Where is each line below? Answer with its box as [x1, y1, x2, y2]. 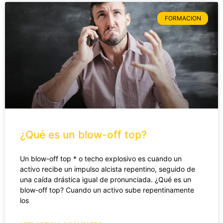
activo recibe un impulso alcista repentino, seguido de [20, 164, 195, 173]
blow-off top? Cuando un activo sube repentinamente [20, 185, 194, 194]
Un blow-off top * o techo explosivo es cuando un [20, 154, 182, 163]
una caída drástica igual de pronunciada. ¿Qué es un [20, 175, 191, 184]
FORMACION [164, 14, 201, 22]
